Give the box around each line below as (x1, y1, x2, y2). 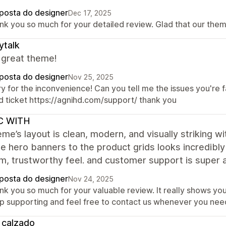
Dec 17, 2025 (68, 9, 111, 17)
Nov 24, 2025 (68, 175, 114, 183)
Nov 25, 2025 (68, 73, 114, 81)
